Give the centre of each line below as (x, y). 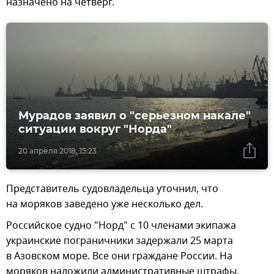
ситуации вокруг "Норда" (95, 129)
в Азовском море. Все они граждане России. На (119, 257)
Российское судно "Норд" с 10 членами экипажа (121, 226)
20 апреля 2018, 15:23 (57, 151)
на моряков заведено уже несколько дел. (105, 205)
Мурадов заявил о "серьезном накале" (135, 116)
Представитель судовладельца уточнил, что (112, 189)
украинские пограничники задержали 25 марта (120, 241)
